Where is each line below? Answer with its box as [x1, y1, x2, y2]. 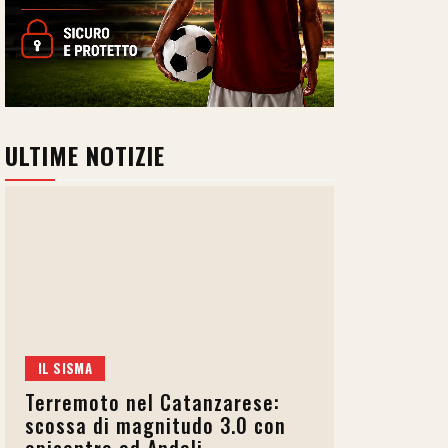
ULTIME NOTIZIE [5, 137, 165, 173]
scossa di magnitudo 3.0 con [25, 410, 286, 441]
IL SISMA [38, 358, 93, 379]
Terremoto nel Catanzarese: [25, 387, 280, 418]
